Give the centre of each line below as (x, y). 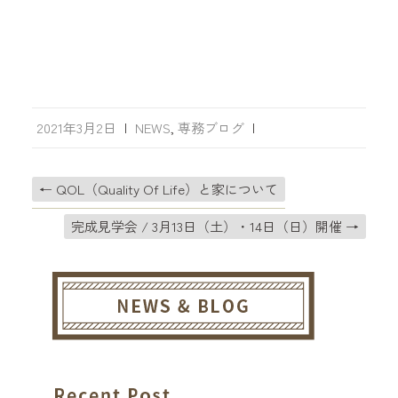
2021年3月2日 (76, 127)
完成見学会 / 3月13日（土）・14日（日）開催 (209, 226)
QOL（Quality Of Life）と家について (165, 189)
